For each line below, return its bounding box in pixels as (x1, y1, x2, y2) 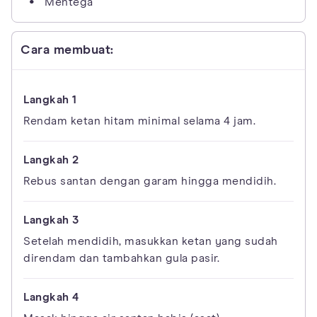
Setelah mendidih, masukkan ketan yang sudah (23, 236, 278, 248)
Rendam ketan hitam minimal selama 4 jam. (23, 115, 255, 127)
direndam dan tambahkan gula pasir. (23, 253, 219, 265)
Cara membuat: (21, 44, 114, 57)
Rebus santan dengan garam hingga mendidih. (23, 175, 276, 188)
